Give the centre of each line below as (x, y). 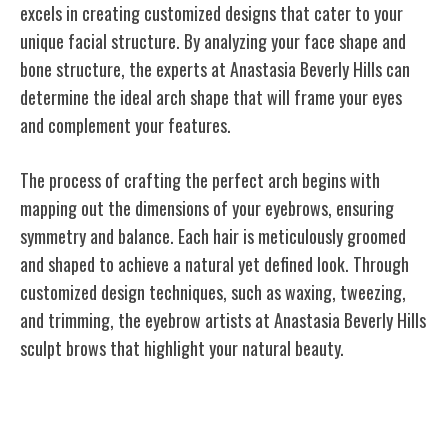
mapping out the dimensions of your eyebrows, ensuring (207, 207)
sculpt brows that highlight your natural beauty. (182, 347)
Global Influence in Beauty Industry (196, 408)
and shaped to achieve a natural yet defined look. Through (214, 263)
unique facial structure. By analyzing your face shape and (213, 40)
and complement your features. (125, 124)
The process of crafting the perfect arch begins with (200, 179)
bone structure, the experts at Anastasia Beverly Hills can (215, 68)
